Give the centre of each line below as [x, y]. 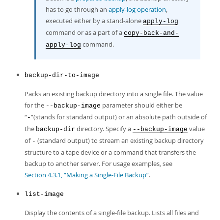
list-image [44, 194]
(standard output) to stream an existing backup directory [120, 140]
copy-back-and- [151, 33]
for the [35, 105]
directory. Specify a [104, 129]
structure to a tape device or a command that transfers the [110, 152]
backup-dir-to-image [62, 75]
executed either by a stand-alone [94, 21]
